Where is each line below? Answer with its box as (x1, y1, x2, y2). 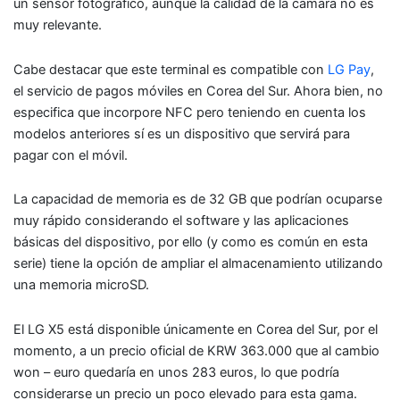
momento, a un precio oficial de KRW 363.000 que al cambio (13, 342, 379, 359)
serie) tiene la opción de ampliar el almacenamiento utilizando (13, 255, 383, 272)
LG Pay (328, 61, 371, 78)
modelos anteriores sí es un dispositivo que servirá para (13, 125, 350, 142)
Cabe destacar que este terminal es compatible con (13, 61, 328, 78)
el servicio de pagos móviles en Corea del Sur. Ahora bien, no (13, 82, 383, 99)
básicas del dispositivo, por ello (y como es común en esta (13, 234, 368, 251)
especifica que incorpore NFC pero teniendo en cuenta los (13, 104, 366, 121)
